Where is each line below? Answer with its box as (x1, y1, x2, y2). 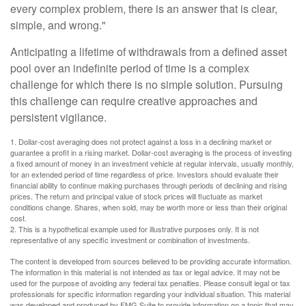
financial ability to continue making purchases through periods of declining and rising (10, 180, 287, 191)
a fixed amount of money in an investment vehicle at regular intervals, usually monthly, (10, 158, 294, 169)
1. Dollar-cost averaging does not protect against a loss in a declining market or (10, 136, 272, 147)
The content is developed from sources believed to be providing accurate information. (10, 255, 292, 266)
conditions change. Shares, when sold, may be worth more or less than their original (10, 201, 287, 212)
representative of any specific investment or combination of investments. (10, 234, 250, 245)
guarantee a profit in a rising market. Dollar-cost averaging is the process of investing (10, 147, 292, 158)
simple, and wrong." (10, 17, 106, 33)
